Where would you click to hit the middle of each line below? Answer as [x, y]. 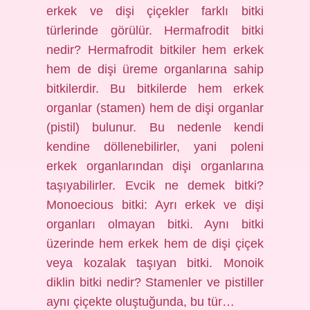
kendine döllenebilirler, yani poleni [155, 147]
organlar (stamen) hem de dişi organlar [155, 108]
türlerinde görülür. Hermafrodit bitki [155, 30]
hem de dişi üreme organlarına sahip [155, 69]
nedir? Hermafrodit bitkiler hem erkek [155, 50]
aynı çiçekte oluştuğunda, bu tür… [141, 302]
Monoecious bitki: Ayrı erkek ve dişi [155, 205]
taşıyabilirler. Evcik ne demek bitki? [155, 185]
